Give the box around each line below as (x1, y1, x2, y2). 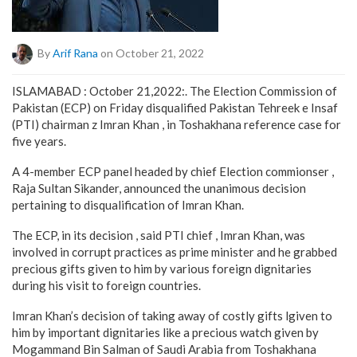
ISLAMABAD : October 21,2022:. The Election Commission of (12, 84, 337, 98)
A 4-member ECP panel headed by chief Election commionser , (12, 164, 334, 178)
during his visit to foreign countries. (12, 278, 201, 292)
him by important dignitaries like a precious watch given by (12, 325, 319, 339)
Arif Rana (53, 45, 98, 60)
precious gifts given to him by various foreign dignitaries (12, 261, 312, 276)
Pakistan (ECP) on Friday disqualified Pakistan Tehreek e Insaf (12, 100, 338, 115)
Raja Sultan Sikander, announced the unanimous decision (12, 181, 306, 195)
